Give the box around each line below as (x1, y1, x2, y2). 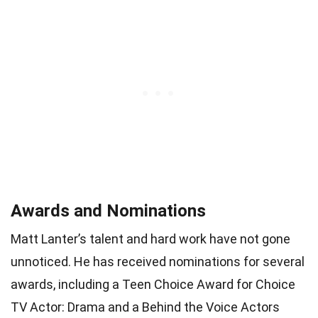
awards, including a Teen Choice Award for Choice (11, 276, 295, 292)
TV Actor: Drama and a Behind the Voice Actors (11, 299, 280, 314)
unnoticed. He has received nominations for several (11, 253, 305, 269)
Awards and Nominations (11, 200, 206, 221)
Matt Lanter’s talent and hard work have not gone (11, 231, 290, 246)
